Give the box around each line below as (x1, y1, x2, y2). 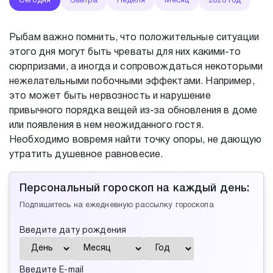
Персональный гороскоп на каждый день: (19, 183, 250, 193)
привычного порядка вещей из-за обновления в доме (9, 107, 258, 115)
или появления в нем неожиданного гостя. (9, 121, 204, 130)
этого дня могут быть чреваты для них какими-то (9, 48, 241, 57)
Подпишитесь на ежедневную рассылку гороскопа (19, 202, 214, 209)
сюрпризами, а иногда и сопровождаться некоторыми (9, 63, 263, 71)
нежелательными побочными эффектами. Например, (9, 77, 255, 86)
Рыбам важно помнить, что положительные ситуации (9, 34, 260, 42)
